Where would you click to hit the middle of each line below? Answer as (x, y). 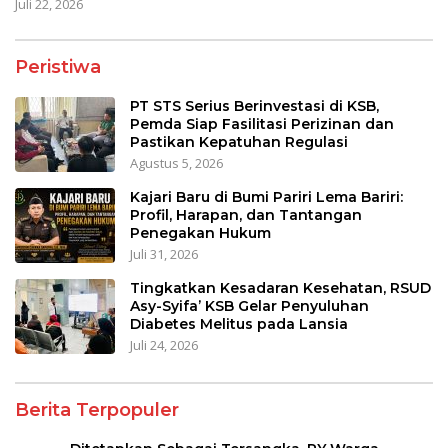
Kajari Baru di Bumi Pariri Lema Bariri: (266, 196)
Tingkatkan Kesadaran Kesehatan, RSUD (280, 287)
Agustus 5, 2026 (176, 162)
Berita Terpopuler (97, 409)
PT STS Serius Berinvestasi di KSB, (254, 105)
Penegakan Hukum (200, 232)
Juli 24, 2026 (164, 344)
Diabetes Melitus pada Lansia (239, 323)
